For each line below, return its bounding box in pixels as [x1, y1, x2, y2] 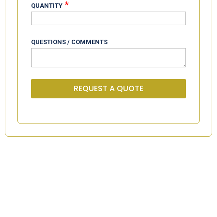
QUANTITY [31, 1, 62, 9]
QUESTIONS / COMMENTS [31, 38, 108, 46]
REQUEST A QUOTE [74, 83, 143, 94]
